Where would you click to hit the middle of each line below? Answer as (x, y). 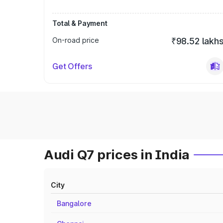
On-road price (76, 40)
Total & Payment (80, 23)
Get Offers (72, 66)
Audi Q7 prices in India (117, 155)
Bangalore (74, 203)
